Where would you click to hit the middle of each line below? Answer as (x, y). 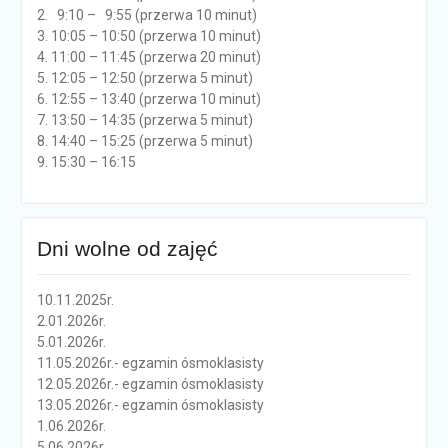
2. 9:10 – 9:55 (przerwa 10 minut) (146, 15)
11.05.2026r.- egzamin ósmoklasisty (150, 363)
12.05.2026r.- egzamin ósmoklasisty (150, 384)
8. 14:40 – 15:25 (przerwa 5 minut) (144, 141)
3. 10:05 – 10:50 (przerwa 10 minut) (148, 36)
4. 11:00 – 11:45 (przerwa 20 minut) (148, 57)
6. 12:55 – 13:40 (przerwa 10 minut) (148, 99)
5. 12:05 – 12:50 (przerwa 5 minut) (144, 78)
